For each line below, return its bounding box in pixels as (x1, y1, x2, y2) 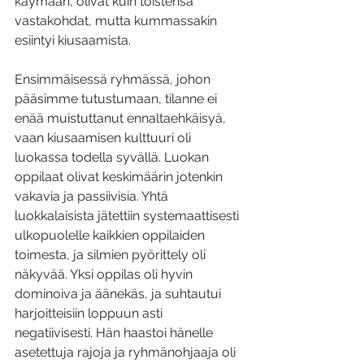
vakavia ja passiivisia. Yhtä (15, 188, 171, 205)
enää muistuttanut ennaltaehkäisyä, (15, 110, 229, 127)
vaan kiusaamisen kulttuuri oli (15, 130, 194, 146)
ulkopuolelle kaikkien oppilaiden (15, 227, 208, 244)
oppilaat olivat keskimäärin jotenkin (15, 169, 226, 185)
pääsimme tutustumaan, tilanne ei (15, 91, 220, 107)
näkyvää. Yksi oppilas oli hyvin (15, 266, 196, 283)
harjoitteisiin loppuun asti (15, 305, 166, 322)
